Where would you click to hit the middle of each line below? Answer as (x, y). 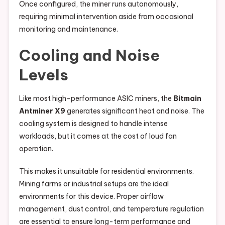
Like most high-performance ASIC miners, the (96, 99)
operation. (36, 149)
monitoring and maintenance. (68, 29)
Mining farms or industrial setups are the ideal (94, 184)
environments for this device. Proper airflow (91, 197)
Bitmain (187, 99)
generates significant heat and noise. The (135, 111)
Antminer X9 (42, 111)
